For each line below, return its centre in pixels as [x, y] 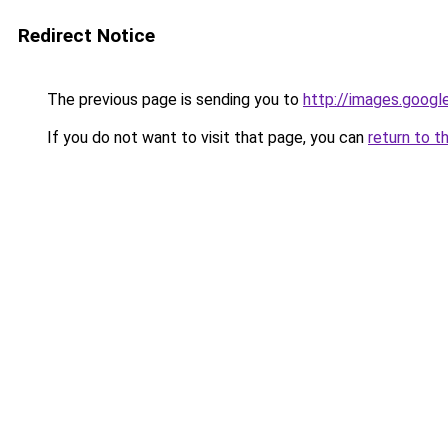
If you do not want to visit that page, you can [205, 137]
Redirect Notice [86, 35]
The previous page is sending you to [173, 99]
